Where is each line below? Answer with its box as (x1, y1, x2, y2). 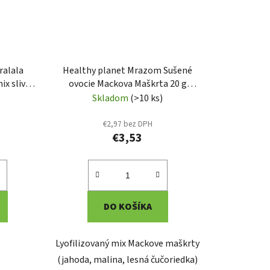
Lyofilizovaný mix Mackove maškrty (55, 237, 200, 251)
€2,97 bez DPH (102, 118, 152, 130)
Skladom (92, 92, 131, 105)
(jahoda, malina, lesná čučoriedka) (57, 253, 198, 267)
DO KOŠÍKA (103, 200, 152, 214)
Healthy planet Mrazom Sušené (63, 64, 193, 78)
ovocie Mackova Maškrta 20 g (68, 77, 187, 91)
